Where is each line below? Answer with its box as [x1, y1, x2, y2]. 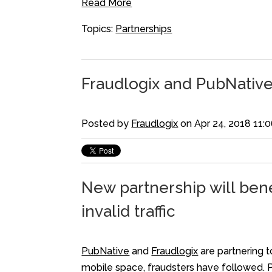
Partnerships [115, 22, 172, 35]
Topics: [81, 22, 116, 35]
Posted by [81, 117, 132, 129]
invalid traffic [81, 202, 175, 221]
